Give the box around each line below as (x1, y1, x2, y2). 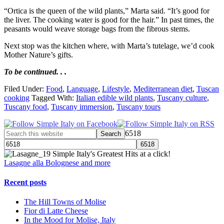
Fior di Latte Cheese (24, 206, 88, 215)
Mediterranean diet (133, 84, 192, 93)
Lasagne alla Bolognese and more (4, 158, 110, 167)
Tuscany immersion (51, 102, 112, 111)
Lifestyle (102, 84, 129, 93)
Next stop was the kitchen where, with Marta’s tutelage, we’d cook (4, 41, 214, 50)
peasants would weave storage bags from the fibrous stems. (4, 24, 190, 33)
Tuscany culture (157, 93, 207, 102)
